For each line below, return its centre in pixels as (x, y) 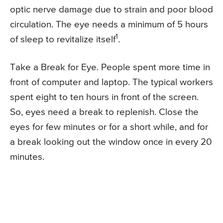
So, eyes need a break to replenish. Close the (104, 112)
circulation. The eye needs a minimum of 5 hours (109, 25)
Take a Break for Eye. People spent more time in (110, 68)
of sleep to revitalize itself (63, 40)
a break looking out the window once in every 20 (111, 142)
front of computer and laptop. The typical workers (111, 83)
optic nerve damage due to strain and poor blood (111, 10)
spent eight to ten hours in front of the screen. (104, 98)
